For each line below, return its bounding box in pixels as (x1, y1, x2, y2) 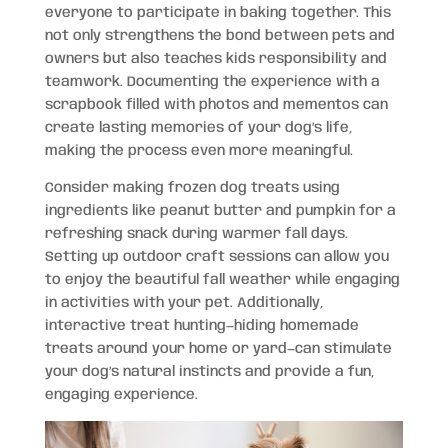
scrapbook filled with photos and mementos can (44, 97, 388, 112)
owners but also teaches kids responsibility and (44, 51, 387, 66)
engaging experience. (44, 387, 198, 402)
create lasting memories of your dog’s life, (44, 120, 353, 135)
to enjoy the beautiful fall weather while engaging (44, 272, 400, 287)
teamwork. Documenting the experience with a (44, 74, 380, 89)
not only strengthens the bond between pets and (44, 28, 395, 43)
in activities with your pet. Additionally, (44, 295, 324, 310)
